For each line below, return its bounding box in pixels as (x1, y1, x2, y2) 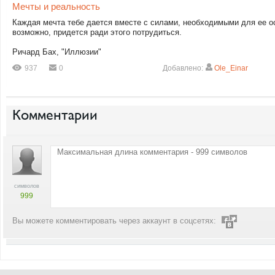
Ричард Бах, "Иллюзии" (12, 47, 101, 56)
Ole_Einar (214, 64, 249, 72)
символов (14, 183, 40, 189)
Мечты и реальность (12, 1, 100, 12)
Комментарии (12, 106, 98, 123)
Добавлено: (163, 64, 206, 72)
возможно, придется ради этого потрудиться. (12, 28, 182, 37)
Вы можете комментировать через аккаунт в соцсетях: (12, 216, 216, 226)
